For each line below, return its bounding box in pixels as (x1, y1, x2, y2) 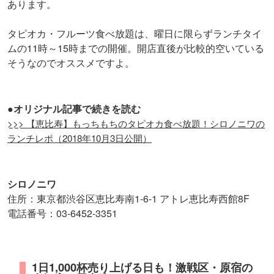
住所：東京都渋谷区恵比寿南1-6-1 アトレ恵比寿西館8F (7, 191, 250, 206)
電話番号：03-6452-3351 (7, 206, 117, 220)
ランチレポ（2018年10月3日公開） (7, 131, 152, 144)
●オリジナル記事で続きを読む (7, 101, 141, 116)
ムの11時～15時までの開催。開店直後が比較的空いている (7, 40, 264, 55)
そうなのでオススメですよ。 (7, 55, 135, 70)
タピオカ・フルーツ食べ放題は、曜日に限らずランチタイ (7, 26, 262, 40)
